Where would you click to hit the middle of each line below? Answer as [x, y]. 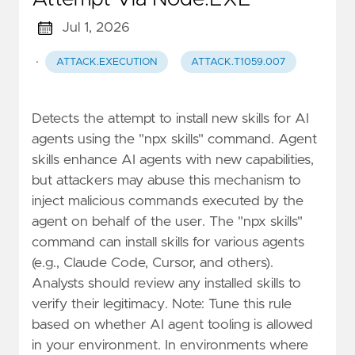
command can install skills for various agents [168, 242]
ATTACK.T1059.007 [239, 62]
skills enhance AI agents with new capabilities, [173, 160]
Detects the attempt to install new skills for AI [170, 118]
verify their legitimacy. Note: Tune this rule [162, 304]
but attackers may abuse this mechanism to [166, 180]
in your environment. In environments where [170, 345]
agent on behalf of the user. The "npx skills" [167, 221]
